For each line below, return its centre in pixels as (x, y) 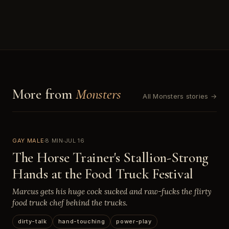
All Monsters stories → (180, 96)
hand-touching (82, 221)
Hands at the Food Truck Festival (103, 174)
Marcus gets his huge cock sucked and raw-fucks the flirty (112, 191)
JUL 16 (74, 141)
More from (44, 94)
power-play (134, 221)
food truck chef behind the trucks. (70, 203)
